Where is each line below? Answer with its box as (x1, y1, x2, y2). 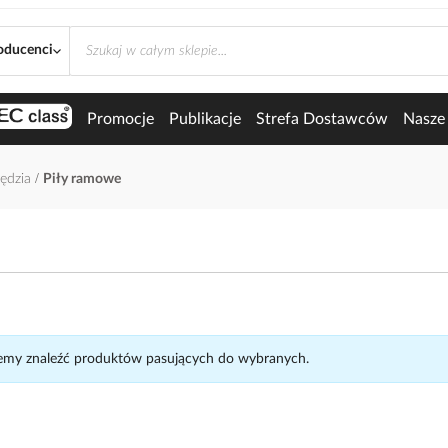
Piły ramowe (43, 172, 121, 186)
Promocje (86, 111, 154, 127)
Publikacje (168, 111, 241, 127)
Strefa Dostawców (255, 111, 388, 127)
